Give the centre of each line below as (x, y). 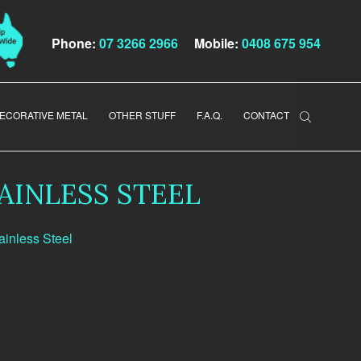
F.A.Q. (210, 115)
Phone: (74, 43)
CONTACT (266, 115)
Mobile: (210, 43)
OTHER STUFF (142, 115)
